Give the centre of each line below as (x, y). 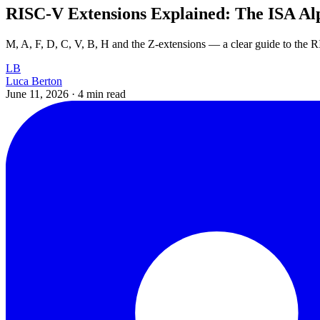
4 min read (102, 94)
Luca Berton (34, 81)
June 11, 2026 (39, 94)
